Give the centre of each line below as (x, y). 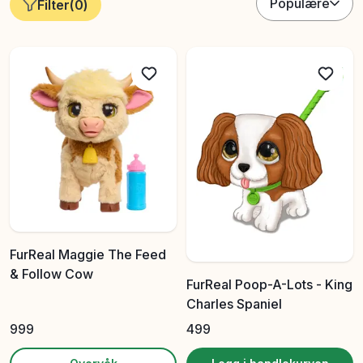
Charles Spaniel (234, 304)
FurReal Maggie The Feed (88, 254)
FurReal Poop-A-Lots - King (269, 285)
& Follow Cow (51, 274)
